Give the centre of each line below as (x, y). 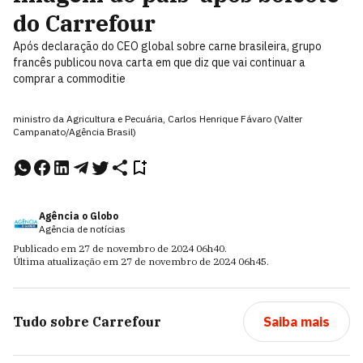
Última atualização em (67, 261)
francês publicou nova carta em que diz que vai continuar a (159, 62)
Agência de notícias (82, 229)
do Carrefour (84, 23)
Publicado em (46, 248)
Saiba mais (296, 322)
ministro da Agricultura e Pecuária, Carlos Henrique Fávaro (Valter (158, 119)
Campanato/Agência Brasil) (75, 132)
